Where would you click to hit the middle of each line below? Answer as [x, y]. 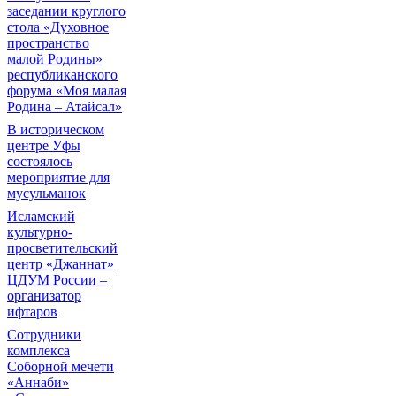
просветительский [62, 248]
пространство [48, 43]
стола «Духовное [58, 27]
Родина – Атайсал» [65, 107]
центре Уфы [44, 145]
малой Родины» [55, 59]
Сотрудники [44, 335]
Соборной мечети [61, 366]
